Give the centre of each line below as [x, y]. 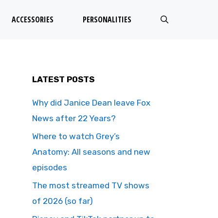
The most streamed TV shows [91, 185]
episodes [50, 167]
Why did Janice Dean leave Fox [91, 103]
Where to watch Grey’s [76, 136]
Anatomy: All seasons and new [91, 152]
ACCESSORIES [33, 19]
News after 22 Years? [75, 118]
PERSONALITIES [107, 19]
